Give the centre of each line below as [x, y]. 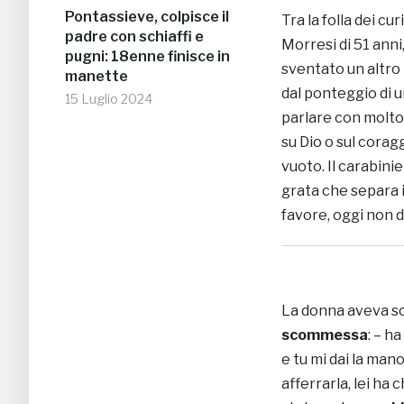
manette [96, 77]
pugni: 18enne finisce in [147, 57]
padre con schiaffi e [134, 37]
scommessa [325, 335]
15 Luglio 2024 [109, 99]
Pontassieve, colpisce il [147, 17]
